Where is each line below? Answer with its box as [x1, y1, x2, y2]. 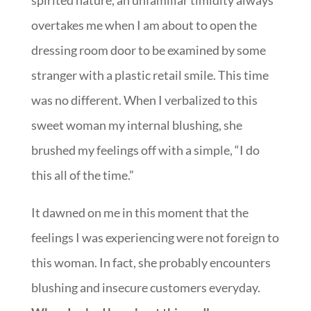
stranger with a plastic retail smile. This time [31, 67, 269, 83]
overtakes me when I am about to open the [31, 17, 257, 33]
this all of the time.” [31, 167, 134, 183]
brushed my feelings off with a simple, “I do [31, 142, 260, 158]
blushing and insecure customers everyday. [31, 280, 260, 296]
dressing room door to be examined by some [31, 42, 266, 58]
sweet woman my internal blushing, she [31, 117, 242, 133]
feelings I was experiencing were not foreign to [31, 230, 279, 246]
